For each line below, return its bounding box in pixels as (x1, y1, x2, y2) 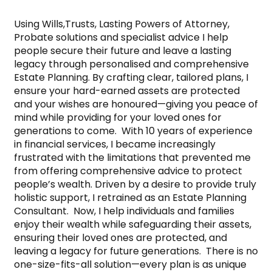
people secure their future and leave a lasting (14, 43, 231, 58)
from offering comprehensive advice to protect (14, 163, 242, 178)
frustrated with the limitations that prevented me (14, 150, 251, 165)
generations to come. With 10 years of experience (14, 123, 253, 138)
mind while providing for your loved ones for (14, 110, 222, 124)
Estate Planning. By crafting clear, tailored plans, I (14, 70, 248, 84)
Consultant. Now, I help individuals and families (14, 203, 234, 218)
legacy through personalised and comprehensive (14, 56, 249, 71)
